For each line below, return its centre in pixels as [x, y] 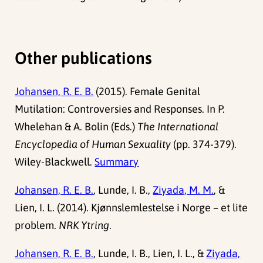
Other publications [84, 58]
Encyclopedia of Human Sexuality [93, 144]
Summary [117, 162]
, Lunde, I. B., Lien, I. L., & [150, 254]
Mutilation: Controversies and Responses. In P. [120, 109]
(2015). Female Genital [147, 92]
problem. [37, 225]
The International [178, 127]
